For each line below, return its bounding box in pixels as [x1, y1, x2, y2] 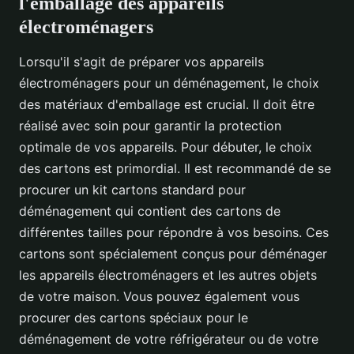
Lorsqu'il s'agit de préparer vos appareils [19, 54, 264, 70]
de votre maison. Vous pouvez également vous [19, 288, 299, 305]
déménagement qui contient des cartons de [19, 203, 281, 220]
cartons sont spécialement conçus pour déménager [19, 246, 327, 262]
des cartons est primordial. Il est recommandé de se [19, 160, 331, 177]
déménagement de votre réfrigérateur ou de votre [19, 331, 318, 348]
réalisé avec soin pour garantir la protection [19, 118, 281, 134]
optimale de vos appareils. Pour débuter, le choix [19, 139, 312, 156]
